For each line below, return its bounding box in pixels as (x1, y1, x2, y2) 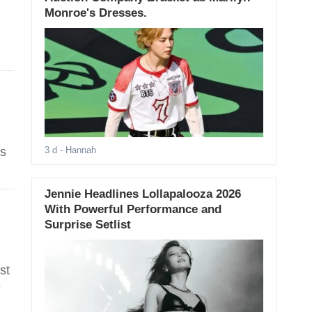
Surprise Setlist (44, 218, 131, 232)
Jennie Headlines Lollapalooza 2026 (44, 187, 241, 201)
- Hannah (56, 145, 96, 156)
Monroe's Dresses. (44, 6, 147, 19)
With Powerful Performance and (44, 203, 221, 217)
